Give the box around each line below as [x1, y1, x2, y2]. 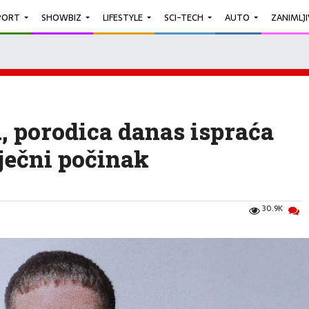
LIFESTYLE [103, 10, 143, 25]
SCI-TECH [164, 10, 203, 25]
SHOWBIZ [41, 10, 81, 25]
